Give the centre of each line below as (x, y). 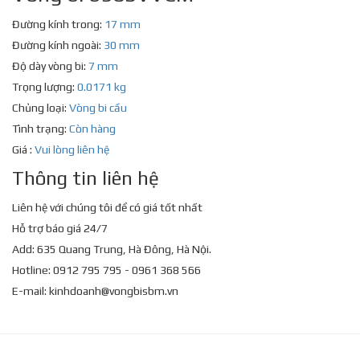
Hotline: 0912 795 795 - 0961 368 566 (106, 270)
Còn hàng (92, 129)
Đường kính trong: (58, 25)
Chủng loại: (41, 108)
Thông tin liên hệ (86, 178)
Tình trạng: (41, 129)
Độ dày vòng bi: (50, 66)
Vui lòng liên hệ (72, 150)
